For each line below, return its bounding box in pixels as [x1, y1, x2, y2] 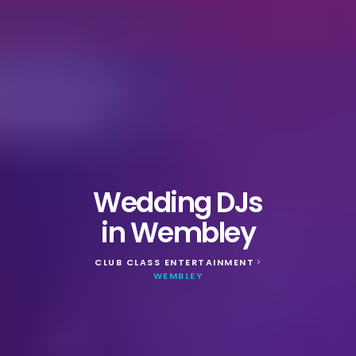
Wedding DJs [93, 182, 263, 222]
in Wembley [101, 212, 255, 252]
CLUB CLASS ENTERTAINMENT [95, 255, 255, 269]
